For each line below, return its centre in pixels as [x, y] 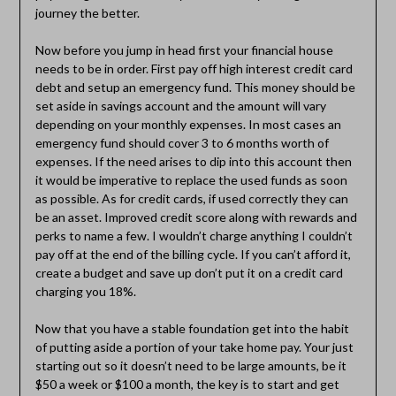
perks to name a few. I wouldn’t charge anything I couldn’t [194, 235]
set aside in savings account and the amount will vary [180, 105]
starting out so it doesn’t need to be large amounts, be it [190, 365]
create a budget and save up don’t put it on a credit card [189, 272]
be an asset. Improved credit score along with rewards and [196, 217]
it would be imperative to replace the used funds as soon [191, 179]
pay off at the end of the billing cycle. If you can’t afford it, [193, 254]
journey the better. [87, 12]
